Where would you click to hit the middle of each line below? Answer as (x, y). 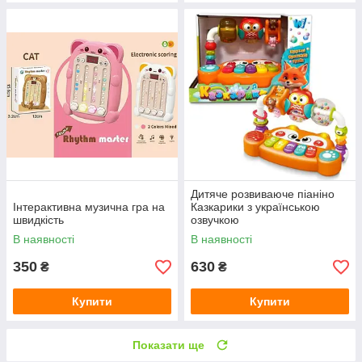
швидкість (38, 220)
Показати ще (168, 345)
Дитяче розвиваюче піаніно (263, 194)
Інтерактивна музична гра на (89, 207)
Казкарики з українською (255, 207)
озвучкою (215, 220)
